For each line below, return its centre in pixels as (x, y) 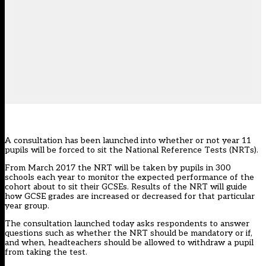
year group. (27, 206)
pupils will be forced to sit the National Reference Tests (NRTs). (132, 150)
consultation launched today (80, 224)
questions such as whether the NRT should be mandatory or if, (129, 233)
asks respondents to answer (193, 224)
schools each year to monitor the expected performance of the (129, 178)
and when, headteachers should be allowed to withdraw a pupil (129, 243)
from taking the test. (46, 252)
